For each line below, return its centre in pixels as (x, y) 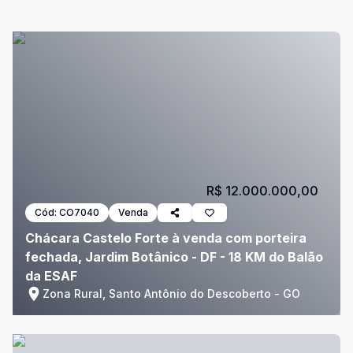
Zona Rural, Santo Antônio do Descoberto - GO (171, 294)
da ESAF (51, 276)
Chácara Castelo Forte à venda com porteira (166, 238)
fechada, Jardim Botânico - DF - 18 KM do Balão (174, 257)
